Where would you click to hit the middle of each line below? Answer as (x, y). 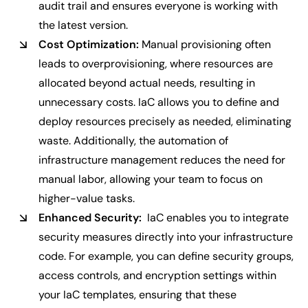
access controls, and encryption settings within (157, 275)
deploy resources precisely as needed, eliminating (165, 121)
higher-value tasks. (87, 198)
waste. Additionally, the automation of (133, 141)
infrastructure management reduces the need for (162, 160)
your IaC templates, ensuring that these (137, 295)
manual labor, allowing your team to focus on (151, 179)
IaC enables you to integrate (215, 218)
